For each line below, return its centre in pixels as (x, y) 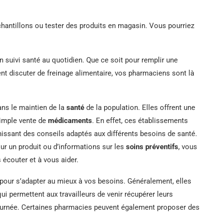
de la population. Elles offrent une (140, 107)
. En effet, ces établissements (140, 120)
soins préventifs (152, 147)
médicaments (70, 120)
